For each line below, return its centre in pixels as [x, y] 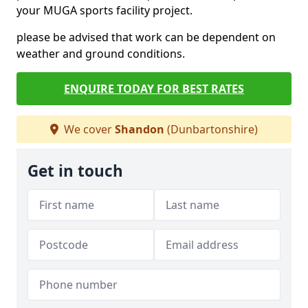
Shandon [140, 129]
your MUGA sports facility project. [104, 10]
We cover [88, 129]
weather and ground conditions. [101, 54]
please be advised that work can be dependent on [146, 37]
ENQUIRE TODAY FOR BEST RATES [154, 89]
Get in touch [75, 171]
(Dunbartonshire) [211, 129]
